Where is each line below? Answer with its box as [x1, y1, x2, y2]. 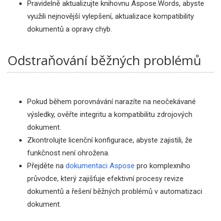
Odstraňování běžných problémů [7, 51, 201, 69]
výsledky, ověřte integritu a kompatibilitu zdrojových [27, 110, 192, 119]
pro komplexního [135, 161, 190, 170]
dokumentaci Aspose [66, 161, 135, 170]
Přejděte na [27, 161, 66, 170]
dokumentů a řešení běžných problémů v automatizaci [27, 187, 202, 196]
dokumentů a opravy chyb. [27, 25, 112, 34]
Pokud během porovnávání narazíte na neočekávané [27, 97, 196, 106]
